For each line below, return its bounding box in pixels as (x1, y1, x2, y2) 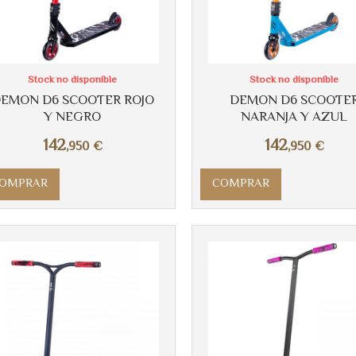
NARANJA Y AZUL (241, 107, 348, 129)
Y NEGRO (44, 107, 102, 129)
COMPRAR (211, 175, 269, 194)
